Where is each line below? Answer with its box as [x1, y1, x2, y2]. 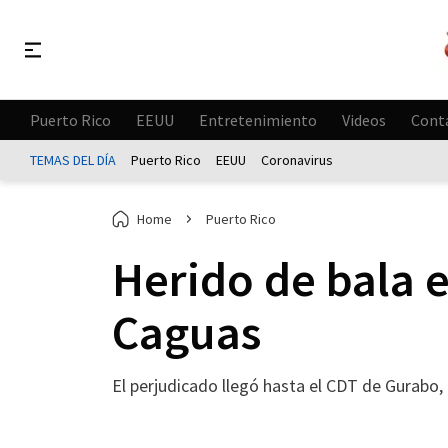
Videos [342, 109, 386, 130]
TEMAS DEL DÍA [30, 151, 116, 169]
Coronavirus [261, 151, 333, 169]
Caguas [112, 302, 261, 362]
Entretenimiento [199, 109, 317, 130]
